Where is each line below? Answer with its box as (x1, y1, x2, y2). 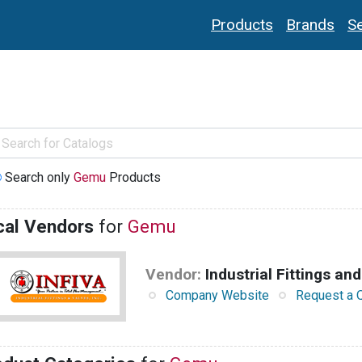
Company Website (166, 288, 269, 304)
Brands (286, 15, 335, 35)
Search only (4, 170, 74, 186)
